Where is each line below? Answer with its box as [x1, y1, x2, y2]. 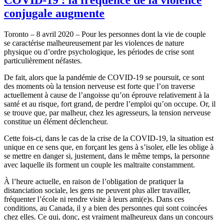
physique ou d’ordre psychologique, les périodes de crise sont [4, 47, 194, 56]
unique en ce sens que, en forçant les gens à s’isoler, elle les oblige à [4, 142, 214, 151]
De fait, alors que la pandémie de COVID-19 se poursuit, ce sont [4, 73, 204, 82]
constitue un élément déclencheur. [4, 117, 108, 126]
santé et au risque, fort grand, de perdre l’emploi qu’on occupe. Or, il [4, 99, 216, 108]
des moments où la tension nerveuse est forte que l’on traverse [4, 82, 195, 90]
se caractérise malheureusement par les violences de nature [4, 38, 184, 47]
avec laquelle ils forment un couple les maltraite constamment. [4, 160, 195, 169]
